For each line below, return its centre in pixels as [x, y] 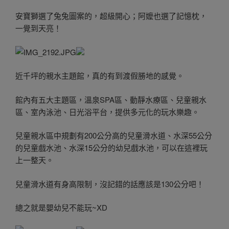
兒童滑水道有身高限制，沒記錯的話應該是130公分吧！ [110, 184]
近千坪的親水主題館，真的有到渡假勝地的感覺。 [100, 76]
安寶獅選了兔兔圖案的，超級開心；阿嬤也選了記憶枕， [111, 16]
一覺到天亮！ [38, 28]
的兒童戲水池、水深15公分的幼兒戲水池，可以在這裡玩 [111, 148]
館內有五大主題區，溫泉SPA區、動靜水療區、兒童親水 [111, 99]
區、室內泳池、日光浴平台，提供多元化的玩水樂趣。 [107, 111]
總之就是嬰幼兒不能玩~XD [61, 208]
